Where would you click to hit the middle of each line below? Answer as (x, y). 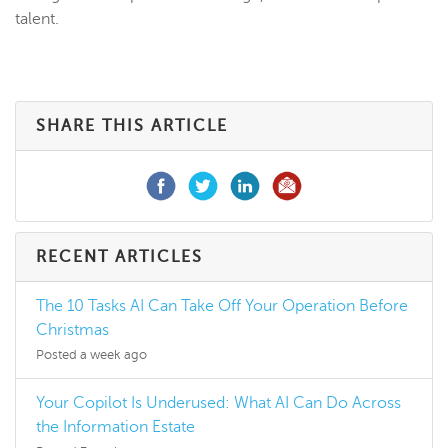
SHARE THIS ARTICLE (132, 126)
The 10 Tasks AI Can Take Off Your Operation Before (222, 306)
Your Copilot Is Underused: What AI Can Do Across (218, 403)
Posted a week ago (91, 355)
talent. (37, 19)
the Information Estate (115, 427)
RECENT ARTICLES (119, 257)
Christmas (72, 330)
